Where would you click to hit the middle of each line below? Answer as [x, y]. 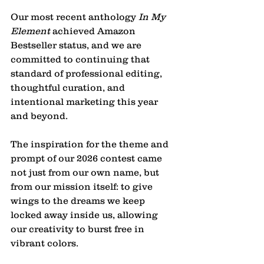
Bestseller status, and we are [77, 45]
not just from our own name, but [86, 172]
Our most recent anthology [75, 17]
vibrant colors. [46, 243]
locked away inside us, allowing [85, 215]
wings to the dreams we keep [79, 201]
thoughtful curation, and [69, 88]
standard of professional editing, [88, 73]
